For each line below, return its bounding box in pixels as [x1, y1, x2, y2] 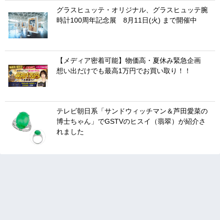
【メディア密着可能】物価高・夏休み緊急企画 [56, 56, 208, 64]
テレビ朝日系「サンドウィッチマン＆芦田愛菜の [56, 107, 208, 115]
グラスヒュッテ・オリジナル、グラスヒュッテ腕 [56, 5, 208, 14]
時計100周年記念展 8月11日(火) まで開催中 [56, 16, 197, 24]
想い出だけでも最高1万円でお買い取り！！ [56, 66, 191, 75]
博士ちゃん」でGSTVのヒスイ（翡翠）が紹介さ [56, 117, 206, 125]
